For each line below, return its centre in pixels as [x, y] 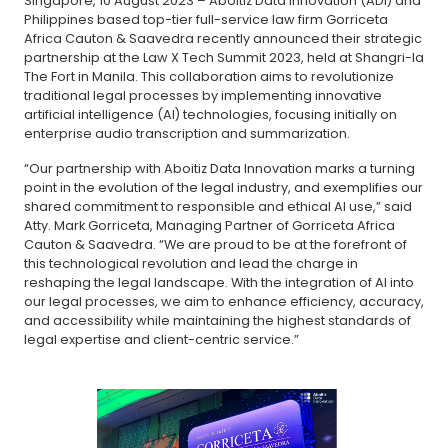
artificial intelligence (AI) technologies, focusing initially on [210, 114]
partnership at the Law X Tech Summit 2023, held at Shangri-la [224, 57]
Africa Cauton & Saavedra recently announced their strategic [223, 38]
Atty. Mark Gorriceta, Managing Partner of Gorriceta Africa [209, 225]
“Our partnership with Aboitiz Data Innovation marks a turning [219, 168]
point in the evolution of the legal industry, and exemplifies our [223, 187]
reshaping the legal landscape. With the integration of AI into [219, 282]
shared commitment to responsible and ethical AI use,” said [218, 206]
